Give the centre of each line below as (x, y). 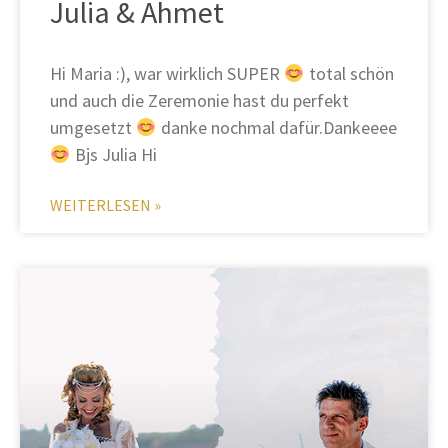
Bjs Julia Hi (113, 155)
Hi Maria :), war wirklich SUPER (167, 74)
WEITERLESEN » (105, 205)
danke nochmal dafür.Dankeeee (276, 128)
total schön (349, 74)
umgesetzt (93, 128)
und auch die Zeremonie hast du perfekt (199, 101)
